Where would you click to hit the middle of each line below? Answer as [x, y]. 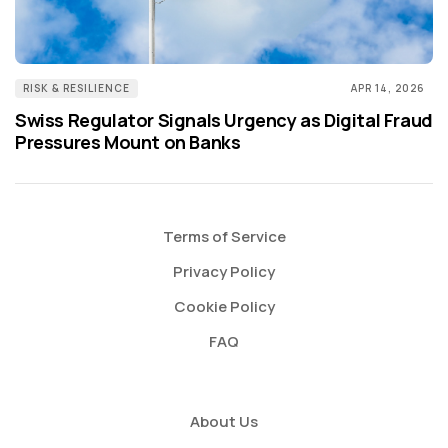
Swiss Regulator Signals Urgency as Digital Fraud [224, 120]
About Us [224, 422]
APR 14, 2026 [388, 88]
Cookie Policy [224, 307]
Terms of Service [224, 237]
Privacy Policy [224, 272]
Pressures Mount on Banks [128, 142]
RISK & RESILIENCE [76, 88]
